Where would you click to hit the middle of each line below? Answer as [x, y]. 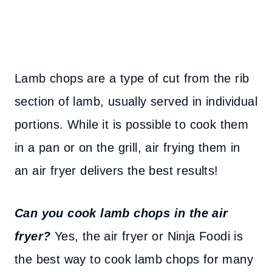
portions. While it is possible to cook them [132, 124]
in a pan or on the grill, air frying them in [127, 148]
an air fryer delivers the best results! [117, 171]
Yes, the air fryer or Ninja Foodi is [147, 236]
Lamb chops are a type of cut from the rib [132, 78]
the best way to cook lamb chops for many [134, 259]
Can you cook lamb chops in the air [121, 213]
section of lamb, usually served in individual [136, 101]
